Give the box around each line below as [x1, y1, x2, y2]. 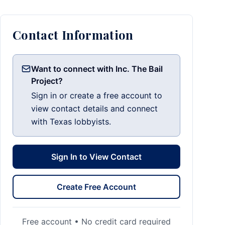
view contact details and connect [31, 103, 158, 114]
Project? [31, 76, 63, 86]
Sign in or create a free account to [31, 90, 162, 100]
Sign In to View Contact [51, 152, 142, 162]
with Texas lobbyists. [31, 117, 111, 127]
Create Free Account [57, 182, 136, 192]
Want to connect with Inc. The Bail [31, 64, 163, 74]
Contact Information [13, 27, 134, 43]
